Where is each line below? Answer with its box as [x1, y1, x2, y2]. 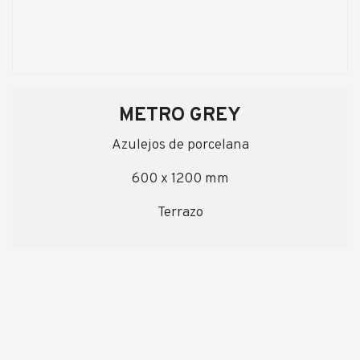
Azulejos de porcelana [111, 136, 249, 154]
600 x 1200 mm [131, 170, 229, 188]
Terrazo [157, 203, 203, 222]
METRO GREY [119, 104, 241, 128]
